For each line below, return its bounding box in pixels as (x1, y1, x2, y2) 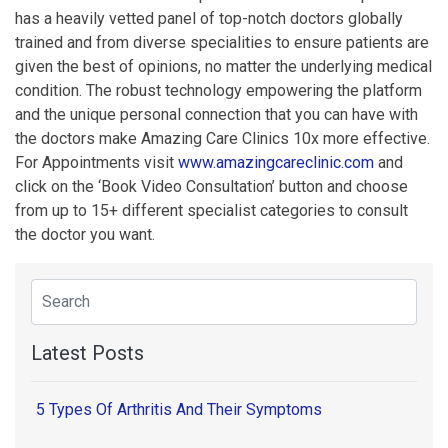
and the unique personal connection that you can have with (15, 104, 418, 124)
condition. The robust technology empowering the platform (15, 80, 422, 100)
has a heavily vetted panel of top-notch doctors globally (15, 8, 403, 28)
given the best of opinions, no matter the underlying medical (15, 56, 432, 76)
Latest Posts (31, 340, 144, 365)
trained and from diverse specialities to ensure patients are (15, 32, 429, 52)
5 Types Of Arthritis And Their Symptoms (36, 399, 322, 419)
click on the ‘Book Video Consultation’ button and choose (15, 176, 408, 196)
